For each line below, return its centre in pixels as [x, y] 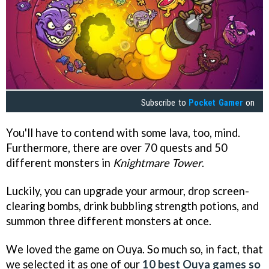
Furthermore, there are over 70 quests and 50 [117, 147]
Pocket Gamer [216, 103]
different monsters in [59, 162]
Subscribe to [165, 103]
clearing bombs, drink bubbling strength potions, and [132, 206]
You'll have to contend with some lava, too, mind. [123, 132]
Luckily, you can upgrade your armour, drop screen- [128, 191]
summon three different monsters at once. [109, 221]
